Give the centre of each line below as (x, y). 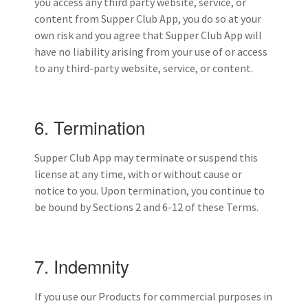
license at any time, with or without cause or (138, 174)
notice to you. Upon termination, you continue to (150, 190)
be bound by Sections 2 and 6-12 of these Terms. (146, 207)
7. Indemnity (82, 266)
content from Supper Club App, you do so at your (148, 18)
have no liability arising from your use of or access (151, 51)
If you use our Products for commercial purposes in (153, 296)
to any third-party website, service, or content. (144, 68)
